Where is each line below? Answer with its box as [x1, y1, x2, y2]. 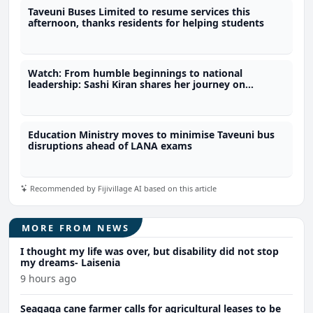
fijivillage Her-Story [28, 89, 122, 103]
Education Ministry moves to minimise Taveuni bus [28, 128, 275, 142]
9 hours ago [20, 272, 76, 286]
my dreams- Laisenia [20, 256, 120, 270]
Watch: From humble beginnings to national [28, 66, 243, 80]
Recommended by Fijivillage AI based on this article [28, 183, 217, 194]
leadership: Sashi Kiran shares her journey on [28, 78, 246, 92]
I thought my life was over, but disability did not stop [20, 245, 279, 259]
